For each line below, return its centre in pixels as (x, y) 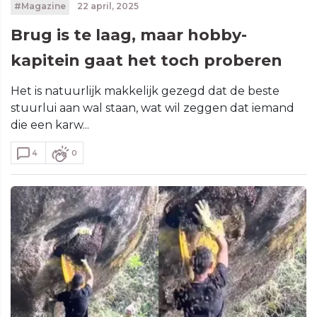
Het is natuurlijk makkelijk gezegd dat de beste (145, 91)
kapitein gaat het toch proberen (146, 60)
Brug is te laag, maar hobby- (129, 35)
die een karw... (50, 125)
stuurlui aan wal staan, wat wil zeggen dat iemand (152, 108)
